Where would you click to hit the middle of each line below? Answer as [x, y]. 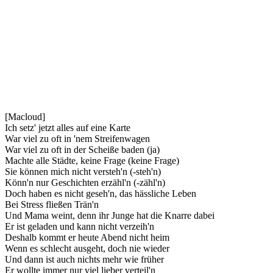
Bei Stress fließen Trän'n [52, 204]
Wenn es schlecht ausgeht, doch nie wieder [87, 248]
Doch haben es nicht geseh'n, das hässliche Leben [101, 193]
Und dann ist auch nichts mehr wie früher [84, 259]
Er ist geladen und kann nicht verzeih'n [80, 226]
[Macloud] [25, 116]
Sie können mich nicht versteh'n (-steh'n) [83, 171]
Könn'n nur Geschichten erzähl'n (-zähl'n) [85, 182]
